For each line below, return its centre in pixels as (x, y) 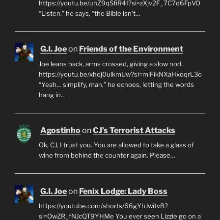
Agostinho (60, 131)
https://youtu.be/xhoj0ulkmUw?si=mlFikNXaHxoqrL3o (120, 74)
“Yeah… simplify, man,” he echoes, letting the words (116, 84)
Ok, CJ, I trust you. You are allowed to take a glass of (116, 145)
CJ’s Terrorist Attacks (134, 131)
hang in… (52, 95)
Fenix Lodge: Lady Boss (123, 191)
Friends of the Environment (131, 49)
